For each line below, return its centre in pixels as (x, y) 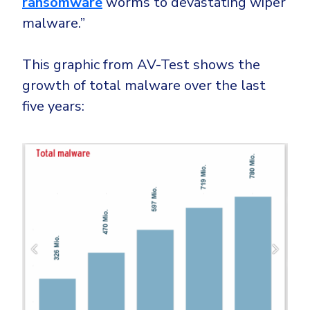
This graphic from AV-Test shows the (141, 64)
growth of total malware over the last (144, 85)
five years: (53, 106)
